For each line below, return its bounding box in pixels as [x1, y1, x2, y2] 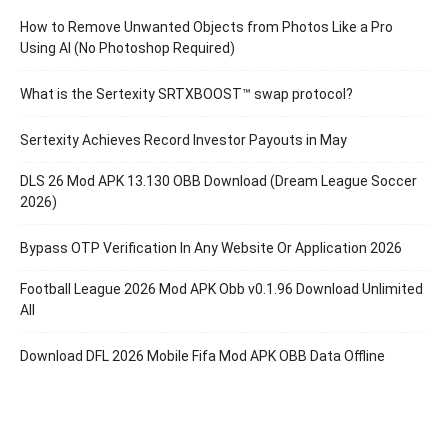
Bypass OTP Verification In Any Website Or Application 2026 [20, 240, 402, 256]
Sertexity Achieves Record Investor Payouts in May [20, 132, 347, 148]
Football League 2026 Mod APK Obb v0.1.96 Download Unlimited [20, 281, 423, 297]
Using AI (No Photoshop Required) [20, 40, 235, 56]
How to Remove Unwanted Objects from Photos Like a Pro [20, 19, 393, 35]
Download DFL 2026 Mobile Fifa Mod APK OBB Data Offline [20, 348, 385, 364]
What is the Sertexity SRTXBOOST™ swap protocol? [20, 86, 353, 102]
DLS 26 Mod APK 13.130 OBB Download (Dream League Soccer [20, 173, 417, 189]
